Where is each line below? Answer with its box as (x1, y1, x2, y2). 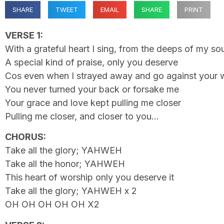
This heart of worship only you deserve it (5, 172, 174, 183)
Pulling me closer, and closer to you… (5, 111, 159, 121)
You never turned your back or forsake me (5, 84, 179, 94)
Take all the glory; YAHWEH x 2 (5, 185, 137, 196)
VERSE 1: (5, 30, 43, 40)
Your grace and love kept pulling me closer (5, 97, 181, 108)
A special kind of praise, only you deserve (5, 57, 178, 67)
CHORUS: (5, 131, 46, 142)
